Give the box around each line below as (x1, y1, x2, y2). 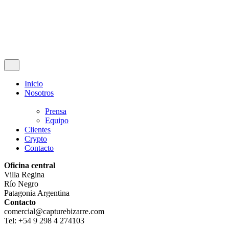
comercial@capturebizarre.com (4, 207, 104, 216)
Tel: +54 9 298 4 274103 (4, 216, 84, 225)
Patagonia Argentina (4, 189, 70, 197)
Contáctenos (25, 42, 64, 51)
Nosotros (25, 88, 54, 97)
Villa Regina (4, 170, 44, 179)
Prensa (45, 107, 66, 116)
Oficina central (4, 161, 55, 170)
